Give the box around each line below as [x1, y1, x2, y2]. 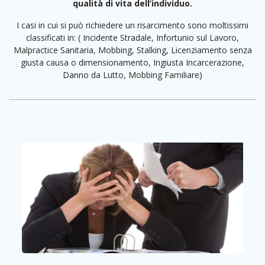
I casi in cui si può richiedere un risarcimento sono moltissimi [17, 19, 248, 31]
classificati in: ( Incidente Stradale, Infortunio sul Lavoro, [26, 31, 239, 43]
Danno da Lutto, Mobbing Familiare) [63, 69, 202, 80]
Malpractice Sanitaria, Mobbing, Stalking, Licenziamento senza [13, 44, 252, 56]
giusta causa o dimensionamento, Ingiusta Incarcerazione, [21, 56, 244, 68]
